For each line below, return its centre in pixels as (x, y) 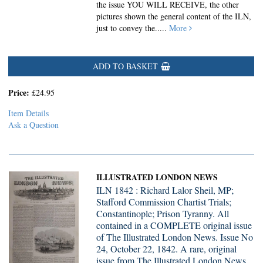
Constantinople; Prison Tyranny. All (163, 213)
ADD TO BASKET (125, 66)
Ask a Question (33, 125)
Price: (20, 92)
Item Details (28, 113)
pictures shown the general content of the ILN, (174, 16)
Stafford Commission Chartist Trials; (164, 202)
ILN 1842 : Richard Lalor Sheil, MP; (165, 190)
